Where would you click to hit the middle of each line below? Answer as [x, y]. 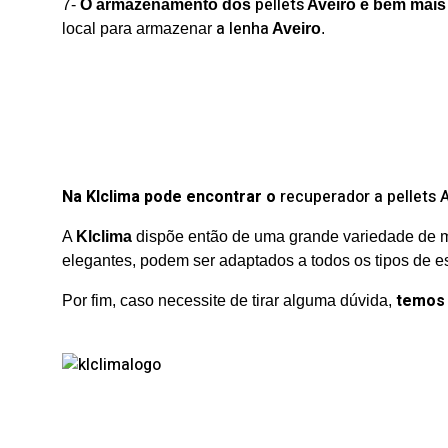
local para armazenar [139, 28]
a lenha [242, 29]
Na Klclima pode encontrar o [171, 197]
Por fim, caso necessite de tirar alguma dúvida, [229, 300]
